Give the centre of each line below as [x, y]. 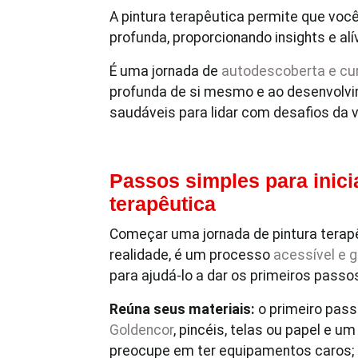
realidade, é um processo [191, 255]
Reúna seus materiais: [182, 309]
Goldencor [141, 330]
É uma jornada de [165, 71]
